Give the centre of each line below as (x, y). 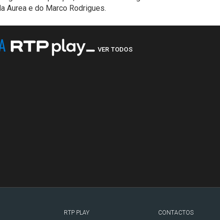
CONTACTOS (176, 212)
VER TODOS (115, 50)
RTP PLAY (77, 212)
